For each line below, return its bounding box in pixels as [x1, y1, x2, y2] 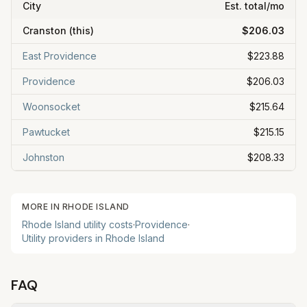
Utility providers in [22, 232, 106, 244]
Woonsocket [23, 101, 80, 112]
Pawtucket [23, 126, 70, 138]
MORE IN [22, 201, 62, 212]
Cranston [23, 25, 66, 36]
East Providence [23, 50, 97, 62]
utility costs [81, 219, 133, 230]
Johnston [23, 151, 64, 163]
